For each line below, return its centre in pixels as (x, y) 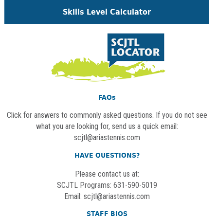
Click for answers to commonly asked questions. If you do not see (107, 115)
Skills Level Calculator (107, 12)
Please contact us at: (107, 174)
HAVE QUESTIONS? (107, 156)
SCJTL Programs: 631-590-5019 (107, 185)
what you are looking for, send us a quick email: (107, 127)
